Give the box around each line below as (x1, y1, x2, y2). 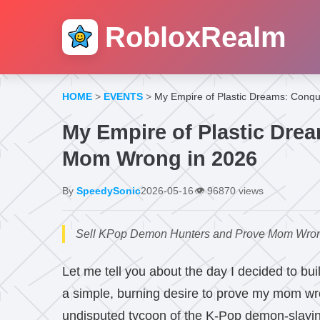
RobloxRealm (105, 21, 286, 53)
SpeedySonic (76, 185, 141, 196)
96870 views (204, 185, 264, 196)
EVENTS (104, 91, 143, 102)
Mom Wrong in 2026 (62, 147, 257, 170)
